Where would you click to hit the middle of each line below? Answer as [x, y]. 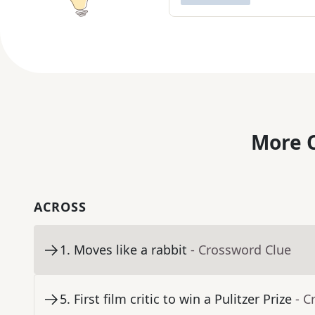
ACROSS [60, 207]
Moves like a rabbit [130, 250]
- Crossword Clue [241, 250]
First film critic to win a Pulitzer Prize [183, 299]
